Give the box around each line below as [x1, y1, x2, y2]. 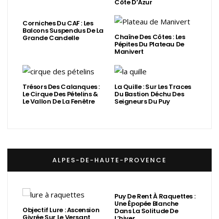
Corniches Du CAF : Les [22, 18, 93, 28]
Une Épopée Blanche [114, 198, 178, 208]
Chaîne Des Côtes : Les [114, 32, 185, 42]
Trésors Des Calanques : [22, 82, 100, 91]
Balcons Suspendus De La [22, 25, 104, 35]
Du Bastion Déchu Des [114, 89, 184, 99]
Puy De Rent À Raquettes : [114, 191, 196, 201]
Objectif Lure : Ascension [22, 205, 100, 215]
